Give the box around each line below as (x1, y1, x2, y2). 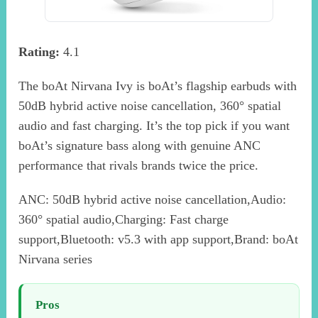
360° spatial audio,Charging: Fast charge (18, 212, 229, 226)
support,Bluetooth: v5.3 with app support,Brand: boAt (18, 231, 299, 246)
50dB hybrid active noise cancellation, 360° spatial (18, 98, 282, 113)
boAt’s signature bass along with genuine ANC (18, 138, 261, 153)
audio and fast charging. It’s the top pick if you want (18, 118, 290, 133)
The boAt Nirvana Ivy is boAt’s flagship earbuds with (18, 78, 297, 93)
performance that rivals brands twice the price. (18, 158, 259, 172)
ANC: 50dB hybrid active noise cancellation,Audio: (18, 192, 287, 207)
